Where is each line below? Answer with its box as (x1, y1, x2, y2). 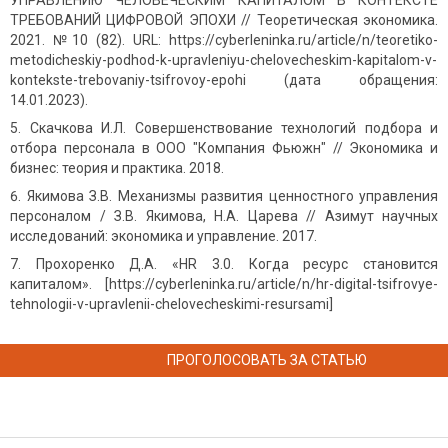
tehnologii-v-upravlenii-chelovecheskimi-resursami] (10, 296, 333, 313)
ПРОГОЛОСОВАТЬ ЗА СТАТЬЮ (166, 352, 367, 369)
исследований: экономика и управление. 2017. (10, 228, 317, 245)
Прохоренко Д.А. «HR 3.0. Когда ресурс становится (35, 256, 439, 273)
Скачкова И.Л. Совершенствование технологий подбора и (29, 120, 438, 137)
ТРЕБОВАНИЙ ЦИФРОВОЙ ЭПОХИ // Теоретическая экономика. (10, 12, 438, 29)
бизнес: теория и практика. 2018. (10, 160, 224, 177)
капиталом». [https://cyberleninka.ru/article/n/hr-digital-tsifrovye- (10, 276, 438, 293)
